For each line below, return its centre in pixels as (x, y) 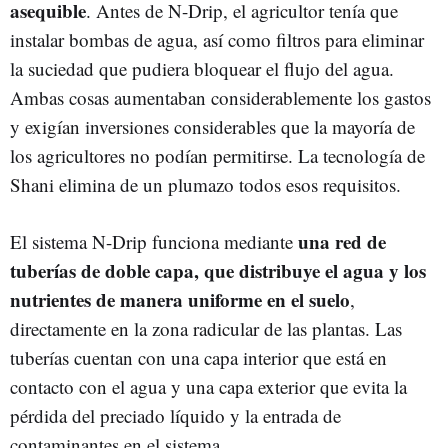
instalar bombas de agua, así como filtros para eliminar (217, 39)
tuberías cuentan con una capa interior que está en (198, 357)
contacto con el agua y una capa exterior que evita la (208, 386)
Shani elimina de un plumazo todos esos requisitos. (205, 184)
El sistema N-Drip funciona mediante (154, 241)
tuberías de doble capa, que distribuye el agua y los (218, 270)
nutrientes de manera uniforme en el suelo (180, 299)
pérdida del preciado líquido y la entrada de (175, 415)
